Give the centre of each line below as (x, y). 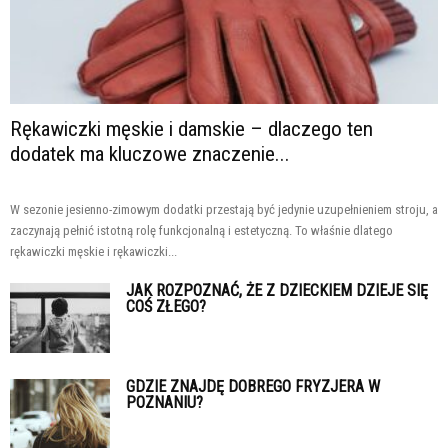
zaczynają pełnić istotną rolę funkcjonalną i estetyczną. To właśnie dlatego (201, 230)
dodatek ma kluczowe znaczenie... (150, 153)
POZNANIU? (164, 402)
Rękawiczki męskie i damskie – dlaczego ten (191, 128)
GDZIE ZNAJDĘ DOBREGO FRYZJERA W (253, 386)
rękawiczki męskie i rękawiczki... (93, 251)
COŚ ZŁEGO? (166, 306)
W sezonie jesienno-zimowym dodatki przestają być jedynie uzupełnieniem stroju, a (224, 209)
